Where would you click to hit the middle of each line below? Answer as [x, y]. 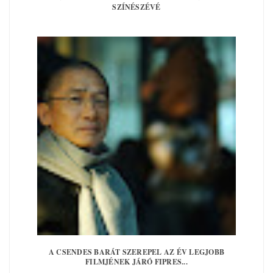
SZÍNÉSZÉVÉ [136, 7]
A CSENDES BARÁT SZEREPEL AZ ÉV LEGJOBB [136, 252]
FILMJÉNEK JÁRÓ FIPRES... [136, 262]
